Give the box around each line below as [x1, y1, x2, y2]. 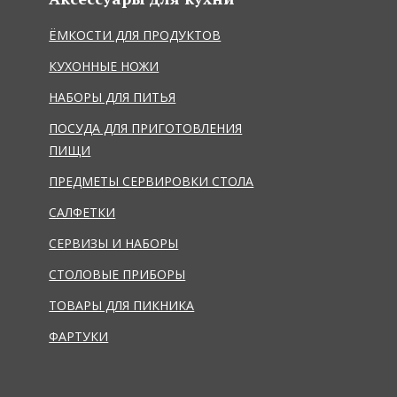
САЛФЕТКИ [49, 203, 116, 221]
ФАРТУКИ [49, 327, 109, 345]
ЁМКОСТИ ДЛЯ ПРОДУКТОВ [49, 26, 222, 43]
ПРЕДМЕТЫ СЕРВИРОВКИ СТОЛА [49, 172, 254, 190]
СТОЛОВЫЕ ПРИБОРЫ [49, 265, 186, 283]
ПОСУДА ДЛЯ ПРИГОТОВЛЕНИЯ [49, 119, 243, 136]
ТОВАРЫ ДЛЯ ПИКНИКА [49, 296, 195, 314]
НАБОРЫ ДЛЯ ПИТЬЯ [49, 88, 176, 105]
